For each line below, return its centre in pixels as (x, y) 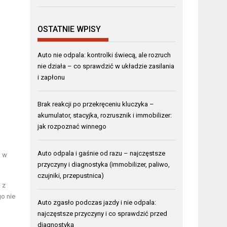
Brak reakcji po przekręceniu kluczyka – (96, 104)
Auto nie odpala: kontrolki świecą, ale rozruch (104, 55)
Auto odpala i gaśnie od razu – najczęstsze (102, 153)
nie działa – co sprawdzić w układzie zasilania (106, 66)
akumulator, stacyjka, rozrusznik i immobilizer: (105, 115)
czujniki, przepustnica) (71, 175)
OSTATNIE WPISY (69, 29)
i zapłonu (51, 77)
